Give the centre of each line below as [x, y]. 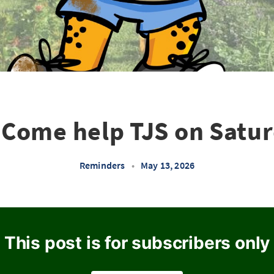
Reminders [102, 165]
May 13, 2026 [168, 165]
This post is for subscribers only [137, 243]
